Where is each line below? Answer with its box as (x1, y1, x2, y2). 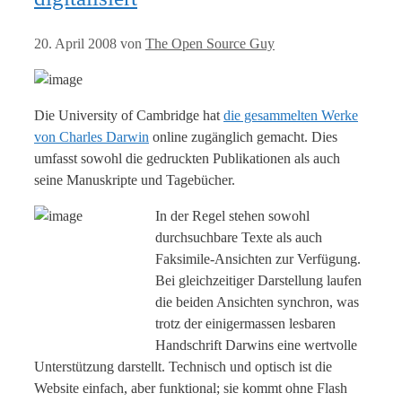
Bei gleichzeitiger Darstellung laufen (155, 272, 362, 288)
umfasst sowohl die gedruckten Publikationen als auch (34, 150, 340, 166)
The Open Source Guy (145, 35, 275, 51)
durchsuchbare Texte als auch (155, 229, 322, 245)
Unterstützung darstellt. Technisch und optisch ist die (34, 358, 332, 374)
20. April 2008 (34, 35, 117, 51)
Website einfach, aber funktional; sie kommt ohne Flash (34, 380, 347, 396)
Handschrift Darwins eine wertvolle (155, 336, 357, 353)
